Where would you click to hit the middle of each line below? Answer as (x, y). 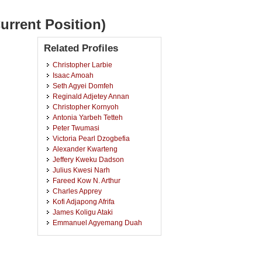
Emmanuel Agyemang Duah (97, 223)
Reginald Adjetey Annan (91, 96)
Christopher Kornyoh (86, 107)
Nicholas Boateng (81, 254)
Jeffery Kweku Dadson (88, 159)
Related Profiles (81, 48)
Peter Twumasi (76, 128)
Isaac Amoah (73, 75)
